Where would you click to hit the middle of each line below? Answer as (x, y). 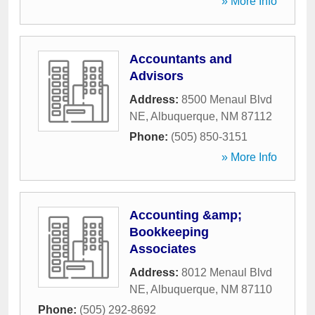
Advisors (156, 76)
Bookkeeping (169, 232)
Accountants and (181, 59)
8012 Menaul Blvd (227, 272)
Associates (163, 249)
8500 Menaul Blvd (227, 99)
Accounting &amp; (186, 215)
